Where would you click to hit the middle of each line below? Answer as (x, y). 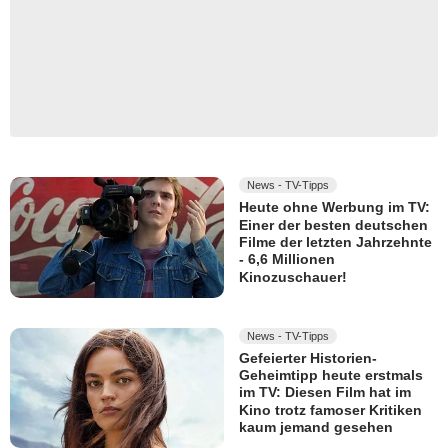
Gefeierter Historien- (308, 358)
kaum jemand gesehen (316, 427)
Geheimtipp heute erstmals (331, 375)
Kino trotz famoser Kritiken (330, 410)
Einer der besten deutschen (333, 225)
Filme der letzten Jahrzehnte (335, 242)
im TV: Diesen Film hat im (325, 392)
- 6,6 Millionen (287, 259)
